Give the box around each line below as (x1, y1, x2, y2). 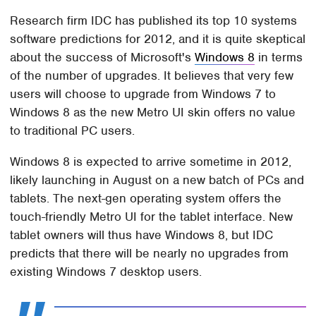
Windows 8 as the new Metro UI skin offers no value (10, 104, 296, 121)
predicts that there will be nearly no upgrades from (10, 245, 289, 262)
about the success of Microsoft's (10, 49, 195, 66)
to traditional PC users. (10, 123, 135, 139)
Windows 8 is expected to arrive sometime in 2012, (10, 154, 292, 170)
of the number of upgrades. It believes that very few (10, 68, 294, 84)
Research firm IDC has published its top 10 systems (10, 13, 298, 29)
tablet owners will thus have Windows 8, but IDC (10, 227, 274, 243)
